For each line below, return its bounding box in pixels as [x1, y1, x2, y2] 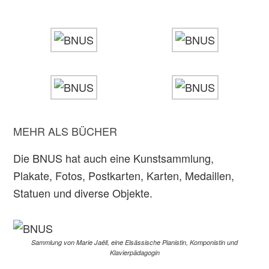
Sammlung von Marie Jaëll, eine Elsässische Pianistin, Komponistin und [31, 238, 238, 247]
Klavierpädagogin [109, 248, 160, 257]
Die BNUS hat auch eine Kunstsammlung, [13, 150, 214, 166]
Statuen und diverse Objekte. [13, 185, 153, 201]
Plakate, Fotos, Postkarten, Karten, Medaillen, [13, 168, 235, 183]
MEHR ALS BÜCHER [13, 123, 118, 139]
